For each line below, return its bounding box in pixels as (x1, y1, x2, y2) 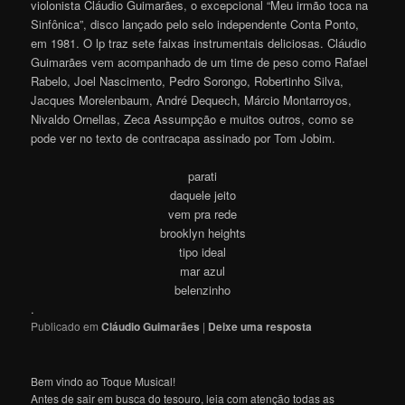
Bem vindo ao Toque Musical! (31, 372, 176, 389)
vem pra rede (168, 204, 237, 222)
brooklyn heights (159, 223, 246, 241)
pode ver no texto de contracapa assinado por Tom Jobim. (31, 128, 336, 146)
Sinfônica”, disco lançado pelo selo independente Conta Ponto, (31, 14, 360, 33)
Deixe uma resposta (208, 317, 313, 334)
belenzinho (174, 280, 231, 298)
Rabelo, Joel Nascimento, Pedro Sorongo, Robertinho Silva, (31, 71, 344, 89)
